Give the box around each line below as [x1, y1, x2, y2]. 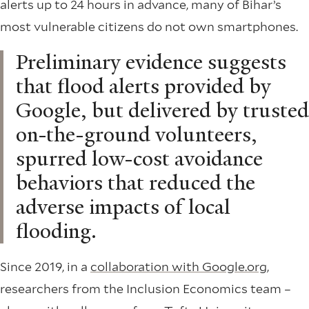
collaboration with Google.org [90, 259, 267, 274]
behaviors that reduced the [16, 169, 255, 196]
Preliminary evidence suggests [16, 48, 286, 75]
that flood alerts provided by [16, 72, 271, 99]
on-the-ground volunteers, [16, 121, 257, 148]
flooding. [16, 217, 97, 244]
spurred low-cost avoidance [16, 145, 263, 172]
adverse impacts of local [16, 193, 230, 220]
